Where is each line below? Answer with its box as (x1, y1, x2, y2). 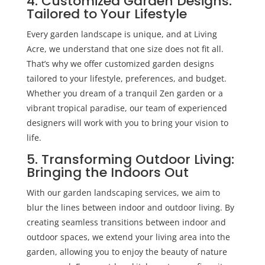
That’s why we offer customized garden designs (26, 57, 214, 69)
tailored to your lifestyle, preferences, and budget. (26, 72, 227, 84)
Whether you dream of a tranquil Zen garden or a (26, 87, 223, 99)
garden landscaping (63, 186, 143, 198)
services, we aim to (142, 186, 220, 198)
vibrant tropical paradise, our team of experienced (26, 102, 227, 114)
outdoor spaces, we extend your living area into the (26, 231, 230, 243)
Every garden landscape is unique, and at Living (26, 28, 217, 40)
